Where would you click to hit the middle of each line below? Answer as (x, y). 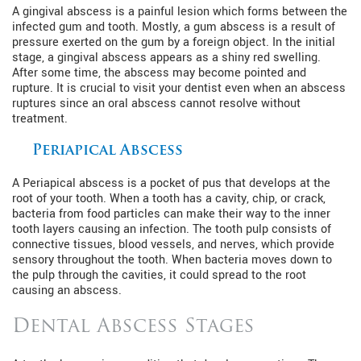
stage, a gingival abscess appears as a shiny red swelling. (166, 57)
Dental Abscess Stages (133, 327)
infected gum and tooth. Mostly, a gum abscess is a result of (174, 27)
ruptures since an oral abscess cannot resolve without (156, 103)
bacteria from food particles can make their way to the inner (171, 214)
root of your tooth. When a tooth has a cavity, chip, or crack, (169, 198)
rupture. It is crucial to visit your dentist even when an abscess (179, 88)
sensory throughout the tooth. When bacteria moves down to (172, 259)
